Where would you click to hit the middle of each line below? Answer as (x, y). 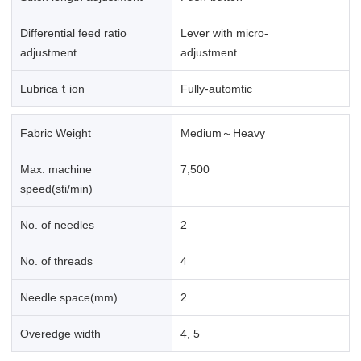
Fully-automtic (217, 88)
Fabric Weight (55, 133)
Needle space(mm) (68, 298)
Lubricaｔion (52, 88)
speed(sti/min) (56, 189)
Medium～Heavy (223, 133)
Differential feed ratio (73, 33)
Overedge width (60, 334)
